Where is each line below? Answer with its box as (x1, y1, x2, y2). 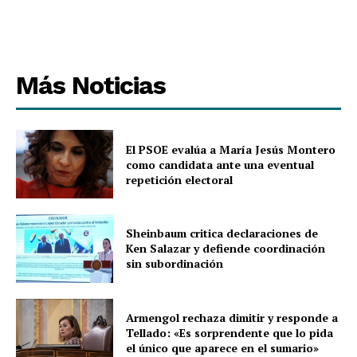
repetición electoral (126, 171, 233, 187)
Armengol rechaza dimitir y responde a (126, 310, 339, 326)
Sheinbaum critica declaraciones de (126, 226, 319, 241)
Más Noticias (16, 70, 166, 101)
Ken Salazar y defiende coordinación (126, 241, 326, 257)
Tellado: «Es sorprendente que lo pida (126, 325, 334, 341)
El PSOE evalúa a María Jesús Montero (126, 141, 336, 157)
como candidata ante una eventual (126, 156, 315, 172)
